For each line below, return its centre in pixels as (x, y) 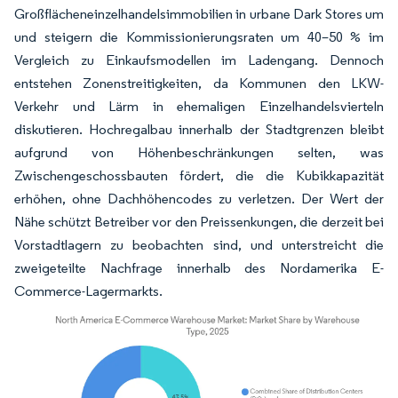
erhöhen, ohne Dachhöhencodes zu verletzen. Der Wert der (199, 199)
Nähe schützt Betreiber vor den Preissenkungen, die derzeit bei (199, 222)
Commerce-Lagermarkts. (88, 291)
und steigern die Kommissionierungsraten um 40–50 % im (199, 37)
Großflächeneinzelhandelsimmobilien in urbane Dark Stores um (199, 14)
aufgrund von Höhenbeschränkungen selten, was (199, 152)
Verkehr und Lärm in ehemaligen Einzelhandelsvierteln (199, 106)
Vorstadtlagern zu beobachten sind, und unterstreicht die (199, 245)
